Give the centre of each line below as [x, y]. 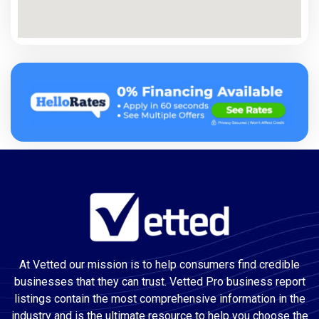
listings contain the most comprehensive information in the [159, 299]
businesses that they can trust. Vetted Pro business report [159, 282]
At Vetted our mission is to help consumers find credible [159, 265]
